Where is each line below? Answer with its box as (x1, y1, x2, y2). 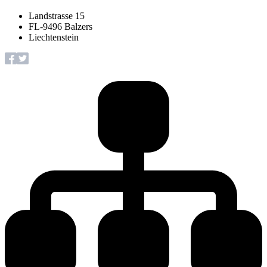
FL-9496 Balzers (29, 21, 92, 32)
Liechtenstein (29, 32, 79, 43)
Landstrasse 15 (29, 11, 85, 21)
